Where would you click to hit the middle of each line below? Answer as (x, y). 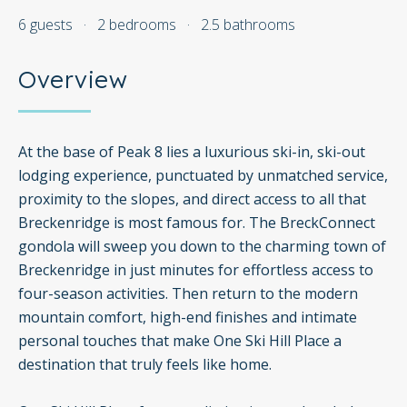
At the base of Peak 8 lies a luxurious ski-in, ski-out (192, 152)
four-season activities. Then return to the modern (188, 294)
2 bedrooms (137, 25)
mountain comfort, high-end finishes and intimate (188, 318)
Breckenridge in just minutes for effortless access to (196, 270)
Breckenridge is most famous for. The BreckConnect (197, 223)
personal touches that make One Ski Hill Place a (180, 341)
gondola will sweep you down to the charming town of (202, 247)
